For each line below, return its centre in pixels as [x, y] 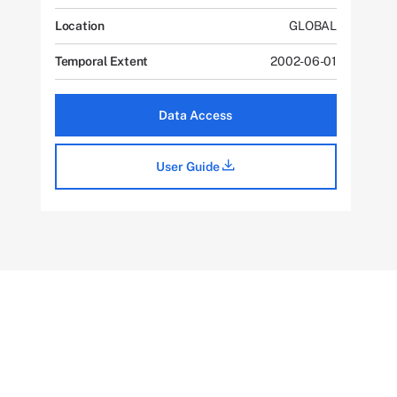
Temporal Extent [101, 61]
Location [79, 26]
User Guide [190, 167]
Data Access [196, 115]
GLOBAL [313, 26]
